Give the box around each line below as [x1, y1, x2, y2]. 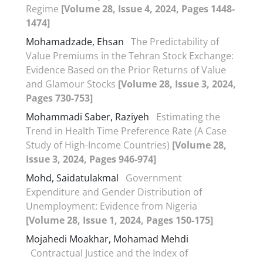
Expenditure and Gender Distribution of [26, 185, 202, 198]
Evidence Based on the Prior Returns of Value [26, 63, 226, 76]
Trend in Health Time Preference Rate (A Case [26, 124, 227, 137]
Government [126, 171, 182, 184]
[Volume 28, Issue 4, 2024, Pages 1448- [61, 2, 235, 15]
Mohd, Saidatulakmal [26, 171, 121, 184]
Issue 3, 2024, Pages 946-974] [26, 152, 156, 166]
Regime [26, 2, 61, 15]
